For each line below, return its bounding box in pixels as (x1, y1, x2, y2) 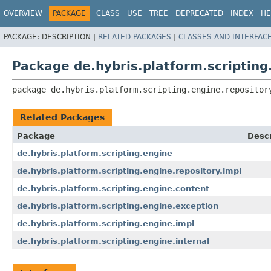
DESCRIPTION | (42, 32, 98, 41)
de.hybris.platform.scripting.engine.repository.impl (17, 166, 241, 175)
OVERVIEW (4, 9, 42, 18)
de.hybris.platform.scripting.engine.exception (17, 201, 218, 211)
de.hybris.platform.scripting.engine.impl (17, 218, 194, 228)
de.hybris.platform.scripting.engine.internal (17, 236, 209, 246)
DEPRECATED (175, 9, 223, 18)
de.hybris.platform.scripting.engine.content (17, 183, 209, 193)
